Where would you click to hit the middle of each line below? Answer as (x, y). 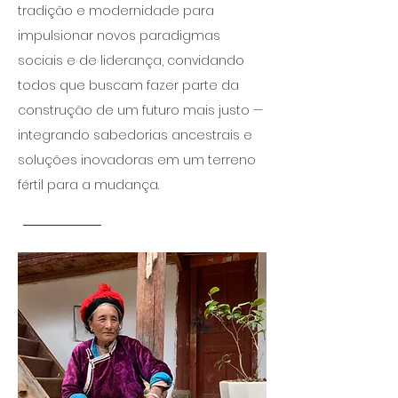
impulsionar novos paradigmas (119, 36)
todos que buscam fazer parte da (128, 85)
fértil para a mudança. (88, 185)
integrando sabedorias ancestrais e (135, 135)
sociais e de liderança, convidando (131, 60)
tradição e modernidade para (116, 11)
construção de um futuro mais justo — (140, 110)
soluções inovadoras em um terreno (137, 160)
